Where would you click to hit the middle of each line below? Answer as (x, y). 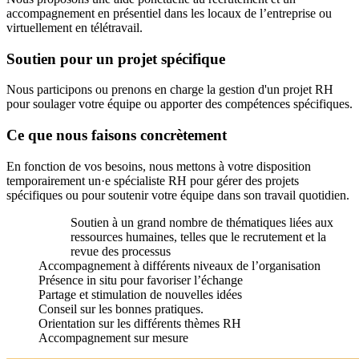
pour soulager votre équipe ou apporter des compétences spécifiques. (179, 104)
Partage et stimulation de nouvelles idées (140, 294)
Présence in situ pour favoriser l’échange (141, 280)
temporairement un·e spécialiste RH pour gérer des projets (153, 180)
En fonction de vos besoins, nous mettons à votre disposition (159, 166)
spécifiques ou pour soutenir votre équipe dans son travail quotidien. (178, 195)
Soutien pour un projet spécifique (116, 58)
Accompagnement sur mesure (113, 337)
